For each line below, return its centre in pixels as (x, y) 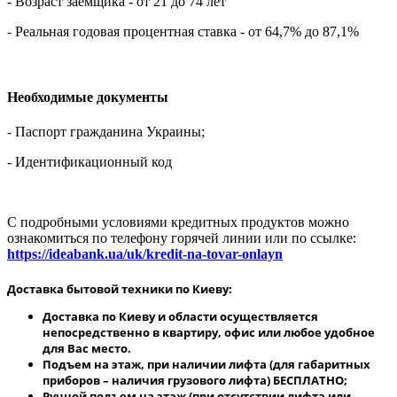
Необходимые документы (88, 97)
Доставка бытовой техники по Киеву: (120, 289)
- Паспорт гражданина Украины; (106, 131)
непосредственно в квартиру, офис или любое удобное (209, 333)
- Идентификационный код (90, 161)
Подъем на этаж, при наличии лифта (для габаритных (206, 365)
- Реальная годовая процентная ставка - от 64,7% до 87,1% (183, 32)
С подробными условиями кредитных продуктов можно (178, 222)
